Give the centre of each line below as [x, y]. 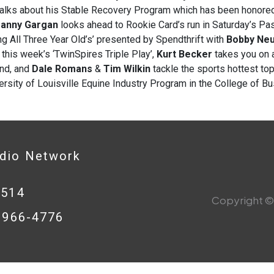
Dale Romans [62, 69]
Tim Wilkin [127, 69]
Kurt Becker [186, 54]
